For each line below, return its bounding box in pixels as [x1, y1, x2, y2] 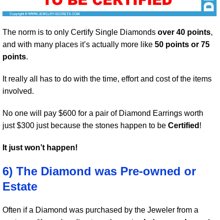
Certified [168, 121, 199, 130]
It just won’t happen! [2, 143, 78, 152]
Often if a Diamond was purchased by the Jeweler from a [2, 206, 198, 215]
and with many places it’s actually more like [2, 40, 155, 49]
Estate [2, 180, 37, 193]
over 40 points [158, 28, 211, 37]
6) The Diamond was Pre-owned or [2, 165, 196, 178]
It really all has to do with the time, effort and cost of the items [2, 75, 212, 83]
